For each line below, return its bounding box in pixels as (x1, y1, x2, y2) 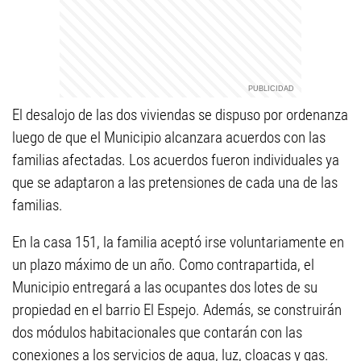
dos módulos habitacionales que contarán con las (12, 323, 302, 342)
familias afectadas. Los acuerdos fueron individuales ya (12, 151, 339, 169)
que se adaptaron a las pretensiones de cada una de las (12, 173, 338, 192)
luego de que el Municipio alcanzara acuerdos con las (12, 128, 326, 147)
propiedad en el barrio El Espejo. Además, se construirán (12, 301, 342, 319)
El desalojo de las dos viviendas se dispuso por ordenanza (12, 106, 348, 124)
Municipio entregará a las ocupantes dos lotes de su (12, 278, 317, 297)
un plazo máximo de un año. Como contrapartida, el (12, 255, 314, 274)
